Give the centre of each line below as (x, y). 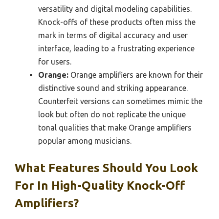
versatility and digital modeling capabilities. (115, 9)
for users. (55, 62)
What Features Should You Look (106, 168)
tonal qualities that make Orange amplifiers (115, 128)
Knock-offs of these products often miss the (117, 22)
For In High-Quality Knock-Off (100, 186)
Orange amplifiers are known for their (136, 75)
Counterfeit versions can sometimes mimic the (120, 101)
